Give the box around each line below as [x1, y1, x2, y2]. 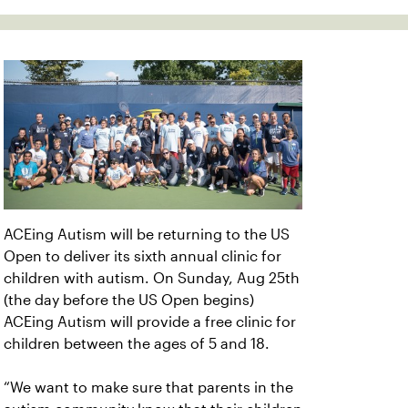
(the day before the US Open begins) [4, 292, 254, 308]
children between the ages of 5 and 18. [4, 336, 273, 352]
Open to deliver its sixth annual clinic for [4, 249, 281, 264]
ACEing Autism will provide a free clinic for [4, 314, 296, 330]
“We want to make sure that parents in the [4, 380, 293, 395]
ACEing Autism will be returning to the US [4, 227, 290, 242]
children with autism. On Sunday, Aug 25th [4, 270, 300, 286]
